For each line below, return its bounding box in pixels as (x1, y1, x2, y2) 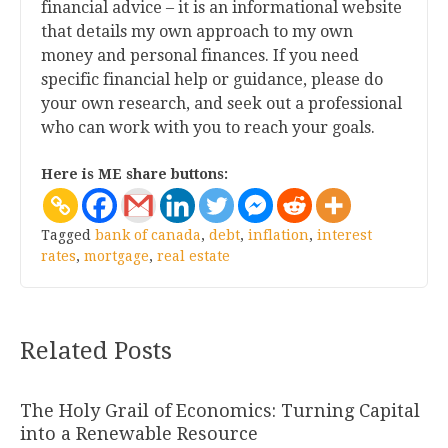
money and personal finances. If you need (41, 46, 359, 66)
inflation (248, 227, 309, 244)
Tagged (41, 227, 95, 244)
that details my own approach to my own (41, 22, 353, 42)
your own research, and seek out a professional (41, 94, 402, 114)
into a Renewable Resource (20, 423, 258, 445)
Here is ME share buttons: (41, 166, 228, 183)
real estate (157, 248, 230, 265)
